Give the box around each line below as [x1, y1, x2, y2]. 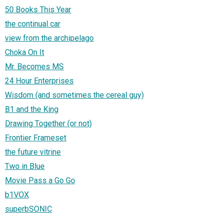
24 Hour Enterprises [5, 76, 74, 85]
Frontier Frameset [5, 133, 66, 142]
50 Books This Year [5, 4, 71, 14]
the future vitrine [5, 147, 61, 157]
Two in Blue [5, 161, 45, 171]
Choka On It [5, 47, 44, 57]
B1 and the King [5, 104, 58, 114]
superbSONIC [5, 204, 52, 214]
